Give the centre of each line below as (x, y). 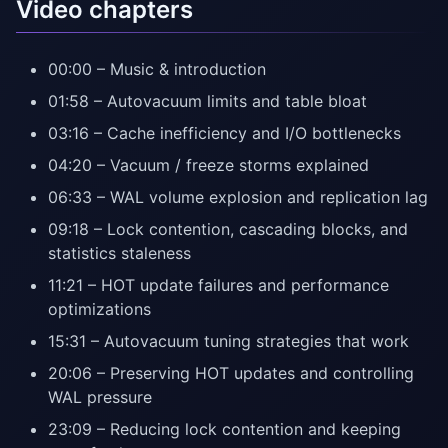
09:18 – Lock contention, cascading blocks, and (228, 229)
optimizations (99, 309)
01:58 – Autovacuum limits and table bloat (207, 101)
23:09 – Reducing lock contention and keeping (224, 429)
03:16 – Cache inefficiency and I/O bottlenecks (224, 133)
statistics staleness (119, 253)
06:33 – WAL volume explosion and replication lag (238, 197)
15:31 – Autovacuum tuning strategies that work (228, 341)
